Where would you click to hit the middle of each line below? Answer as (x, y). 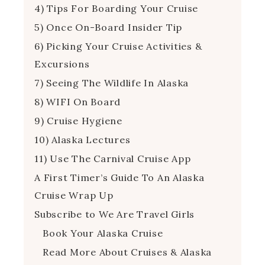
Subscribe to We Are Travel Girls (114, 214)
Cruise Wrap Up (74, 195)
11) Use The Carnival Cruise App (113, 158)
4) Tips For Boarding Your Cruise (116, 8)
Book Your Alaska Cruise (103, 233)
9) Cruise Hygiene (78, 120)
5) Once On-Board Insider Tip (108, 27)
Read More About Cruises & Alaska (127, 252)
